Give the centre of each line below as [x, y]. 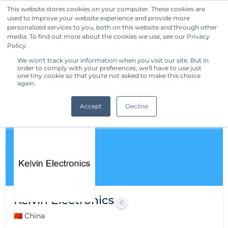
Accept [91, 106]
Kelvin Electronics [64, 200]
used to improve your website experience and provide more [98, 18]
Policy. [17, 46]
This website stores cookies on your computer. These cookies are [106, 9]
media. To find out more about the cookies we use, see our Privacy [108, 36]
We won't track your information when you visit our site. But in [113, 60]
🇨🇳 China [29, 216]
